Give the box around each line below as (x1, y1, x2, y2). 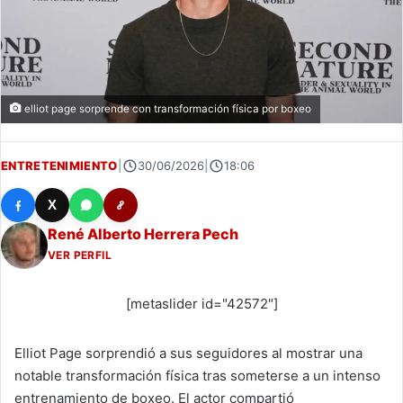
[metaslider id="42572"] (125, 294, 278, 312)
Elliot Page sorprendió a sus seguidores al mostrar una (14, 344, 363, 362)
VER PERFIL (48, 247, 112, 262)
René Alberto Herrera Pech (48, 224, 238, 243)
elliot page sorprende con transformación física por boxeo (22, 102, 311, 115)
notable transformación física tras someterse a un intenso (14, 366, 381, 384)
